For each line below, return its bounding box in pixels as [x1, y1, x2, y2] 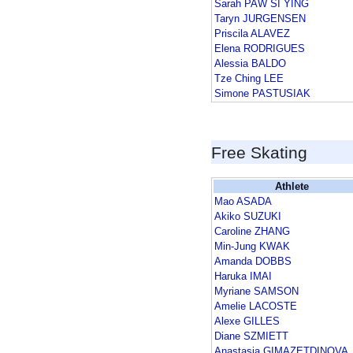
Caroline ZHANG [214, 225, 290, 238]
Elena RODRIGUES [214, 43, 305, 55]
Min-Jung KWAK [214, 240, 290, 253]
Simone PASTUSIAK [214, 87, 310, 100]
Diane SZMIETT [214, 330, 288, 343]
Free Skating [211, 143, 307, 162]
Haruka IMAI [214, 270, 272, 283]
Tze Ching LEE [214, 72, 284, 85]
